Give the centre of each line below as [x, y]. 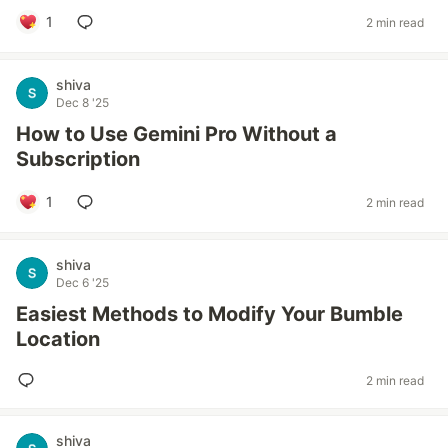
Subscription [78, 159]
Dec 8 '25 [82, 102]
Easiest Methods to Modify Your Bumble [209, 314]
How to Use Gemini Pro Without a [176, 134]
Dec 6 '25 [82, 282]
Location [58, 339]
